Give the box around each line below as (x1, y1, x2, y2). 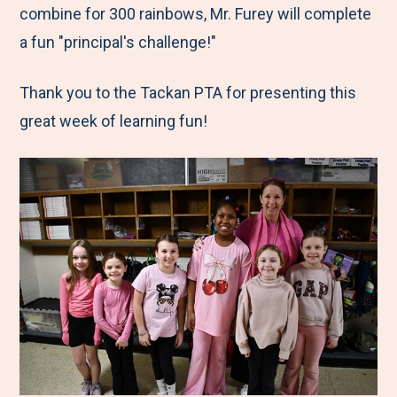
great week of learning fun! (19, 112, 208, 130)
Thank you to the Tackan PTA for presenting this (19, 83, 357, 102)
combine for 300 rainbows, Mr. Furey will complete (19, 4, 372, 23)
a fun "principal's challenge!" (19, 33, 217, 51)
